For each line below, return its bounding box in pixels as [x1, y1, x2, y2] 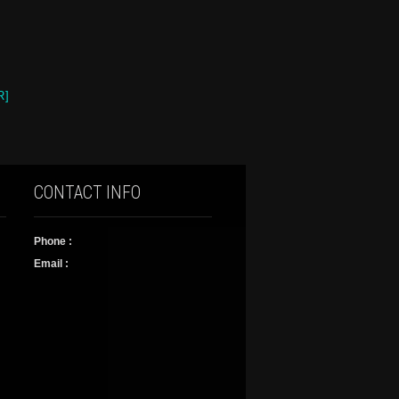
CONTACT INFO [34, 183, 141, 203]
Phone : [34, 235, 72, 248]
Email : [34, 257, 69, 270]
